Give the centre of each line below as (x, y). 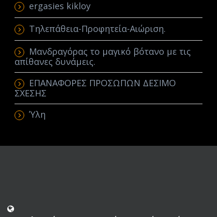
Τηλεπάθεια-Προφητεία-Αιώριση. (97, 28)
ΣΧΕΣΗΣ (31, 93)
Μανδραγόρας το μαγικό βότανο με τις (110, 51)
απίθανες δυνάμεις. (55, 61)
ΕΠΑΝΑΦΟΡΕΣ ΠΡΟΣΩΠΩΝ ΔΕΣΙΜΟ (102, 83)
